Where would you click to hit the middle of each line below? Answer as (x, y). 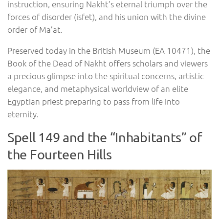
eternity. (23, 114)
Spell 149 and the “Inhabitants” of (105, 137)
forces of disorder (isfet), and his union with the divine (107, 17)
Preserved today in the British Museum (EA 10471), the (109, 51)
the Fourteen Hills (60, 154)
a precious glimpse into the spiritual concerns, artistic (106, 76)
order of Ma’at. (35, 30)
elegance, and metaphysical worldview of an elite (98, 89)
